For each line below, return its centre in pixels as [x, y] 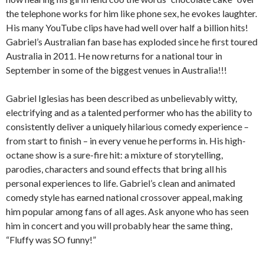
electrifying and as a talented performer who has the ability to [129, 113]
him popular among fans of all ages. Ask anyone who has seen [127, 212]
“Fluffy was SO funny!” [51, 240]
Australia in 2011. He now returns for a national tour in [114, 56]
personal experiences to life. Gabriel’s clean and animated [121, 183]
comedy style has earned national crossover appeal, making [124, 197]
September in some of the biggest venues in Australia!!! [116, 70]
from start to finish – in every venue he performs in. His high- [126, 141]
